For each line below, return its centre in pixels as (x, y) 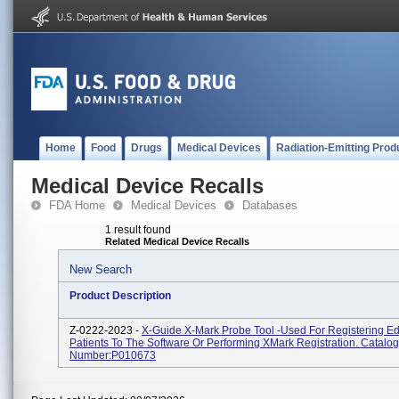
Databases (270, 205)
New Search (101, 269)
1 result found (138, 230)
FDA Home (77, 205)
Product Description (120, 296)
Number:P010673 (113, 355)
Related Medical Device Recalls (177, 241)
